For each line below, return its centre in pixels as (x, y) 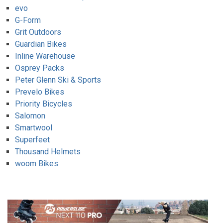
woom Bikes (37, 164)
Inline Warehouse (45, 56)
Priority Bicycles (44, 104)
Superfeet (32, 140)
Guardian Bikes (41, 44)
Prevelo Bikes (40, 92)
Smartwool (34, 128)
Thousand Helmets (48, 152)
